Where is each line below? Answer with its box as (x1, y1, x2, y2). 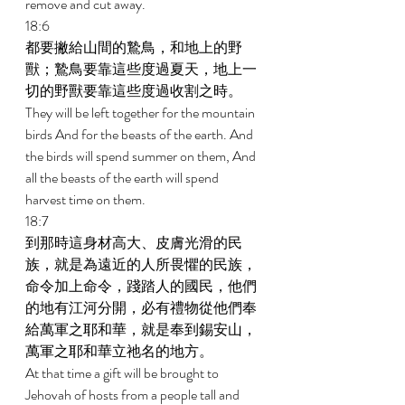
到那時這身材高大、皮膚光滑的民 (25, 232, 242, 253)
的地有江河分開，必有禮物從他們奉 (25, 297, 257, 318)
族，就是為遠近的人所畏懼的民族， (25, 254, 257, 275)
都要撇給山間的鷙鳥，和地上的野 (25, 37, 242, 58)
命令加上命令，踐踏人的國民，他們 (25, 276, 257, 297)
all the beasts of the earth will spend (25, 167, 221, 188)
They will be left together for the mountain (25, 102, 258, 123)
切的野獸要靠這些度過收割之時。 (25, 80, 245, 101)
